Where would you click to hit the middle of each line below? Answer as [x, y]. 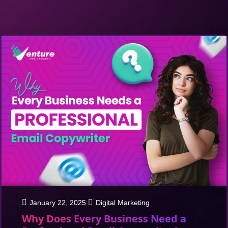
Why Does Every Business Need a [104, 219]
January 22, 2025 [58, 203]
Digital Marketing [123, 203]
